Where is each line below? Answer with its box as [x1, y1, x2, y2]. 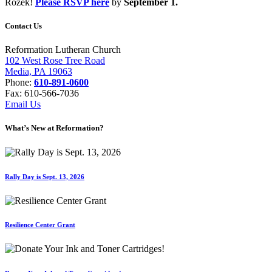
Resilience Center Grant [5, 221, 75, 229]
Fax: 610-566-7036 [5, 88, 79, 99]
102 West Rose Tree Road [5, 55, 105, 66]
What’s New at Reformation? [5, 123, 104, 133]
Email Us [5, 99, 41, 110]
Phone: [5, 77, 34, 88]
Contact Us [5, 21, 42, 31]
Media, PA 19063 [5, 66, 72, 77]
